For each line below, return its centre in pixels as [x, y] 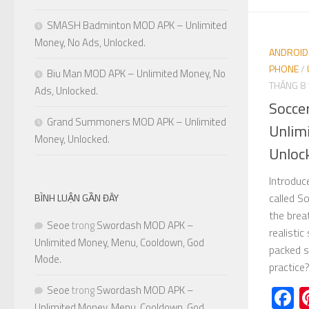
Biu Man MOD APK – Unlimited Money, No [136, 73]
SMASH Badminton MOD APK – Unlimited [137, 25]
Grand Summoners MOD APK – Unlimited [137, 121]
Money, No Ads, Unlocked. [90, 42]
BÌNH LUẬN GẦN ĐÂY [77, 197]
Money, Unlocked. [72, 139]
